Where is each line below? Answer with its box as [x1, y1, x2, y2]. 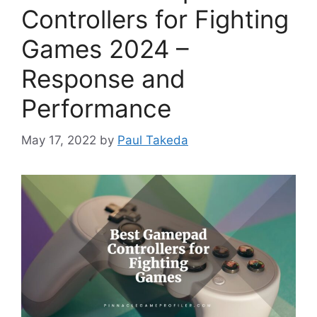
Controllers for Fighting [21, 4, 289, 35]
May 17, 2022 [21, 132, 96, 147]
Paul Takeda [117, 132, 188, 147]
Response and [21, 64, 185, 94]
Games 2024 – [21, 34, 189, 64]
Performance [21, 93, 171, 124]
